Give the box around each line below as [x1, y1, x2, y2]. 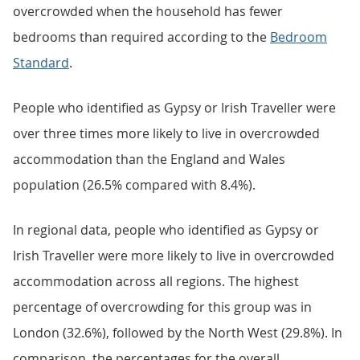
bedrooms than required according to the [13, 28, 270, 46]
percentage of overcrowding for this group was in [13, 298, 312, 316]
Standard [13, 54, 69, 72]
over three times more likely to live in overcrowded [13, 125, 320, 142]
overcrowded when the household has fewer [13, 2, 283, 20]
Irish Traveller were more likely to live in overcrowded [13, 247, 334, 264]
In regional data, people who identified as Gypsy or [13, 221, 319, 239]
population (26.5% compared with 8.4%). [13, 176, 256, 194]
